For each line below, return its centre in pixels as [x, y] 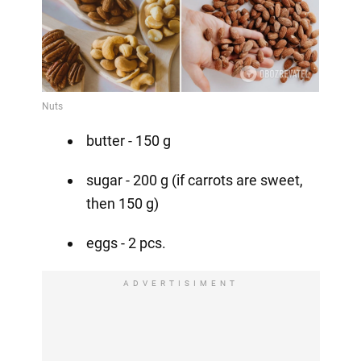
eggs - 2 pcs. [126, 243]
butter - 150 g [128, 140]
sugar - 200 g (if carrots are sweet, [194, 180]
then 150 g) [122, 203]
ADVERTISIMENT [180, 283]
